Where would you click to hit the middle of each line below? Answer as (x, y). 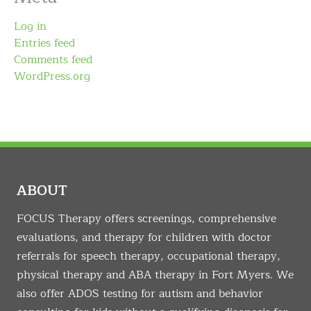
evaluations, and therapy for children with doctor (144, 238)
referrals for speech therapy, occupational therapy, (149, 257)
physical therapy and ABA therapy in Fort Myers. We (155, 275)
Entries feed (44, 43)
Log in (30, 27)
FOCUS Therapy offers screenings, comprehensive (146, 219)
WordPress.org (52, 77)
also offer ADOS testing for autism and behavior (140, 294)
